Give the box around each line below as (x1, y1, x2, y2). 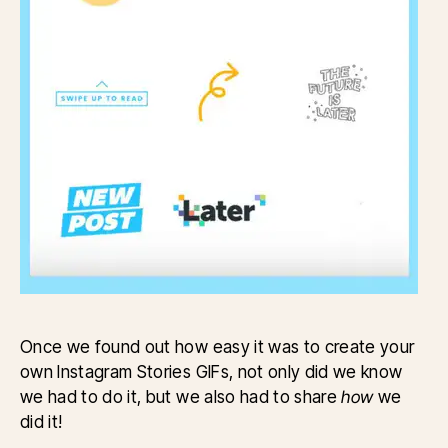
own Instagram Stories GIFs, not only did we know (20, 361, 403, 383)
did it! (20, 411, 67, 433)
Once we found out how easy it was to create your (20, 336, 415, 358)
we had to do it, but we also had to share (20, 386, 342, 408)
